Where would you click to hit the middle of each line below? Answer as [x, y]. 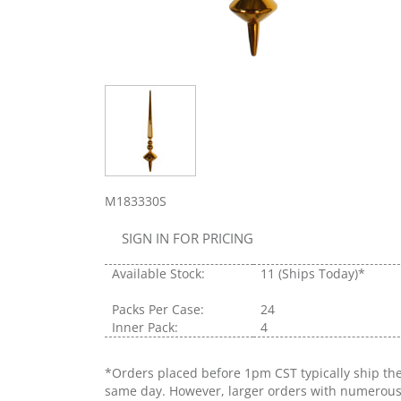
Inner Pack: [145, 327]
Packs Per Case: [158, 309]
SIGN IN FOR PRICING [188, 238]
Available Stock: [158, 273]
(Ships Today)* [322, 273]
